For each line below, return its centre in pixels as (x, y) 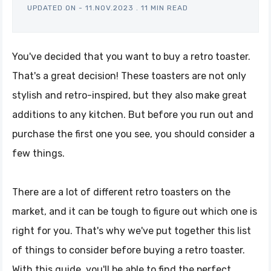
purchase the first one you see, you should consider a (133, 134)
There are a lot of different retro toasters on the (121, 192)
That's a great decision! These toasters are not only (129, 76)
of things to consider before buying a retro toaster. (129, 250)
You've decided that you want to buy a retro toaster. (131, 56)
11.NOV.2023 (109, 8)
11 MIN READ (165, 8)
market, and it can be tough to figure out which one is (135, 211)
